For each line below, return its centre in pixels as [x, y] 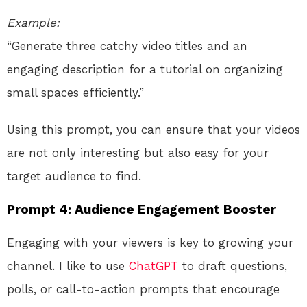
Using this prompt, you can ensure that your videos [153, 129]
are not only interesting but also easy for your [138, 152]
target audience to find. [74, 176]
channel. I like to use [68, 266]
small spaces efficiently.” [75, 92]
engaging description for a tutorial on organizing [145, 69]
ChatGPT [153, 266]
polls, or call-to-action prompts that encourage [143, 289]
